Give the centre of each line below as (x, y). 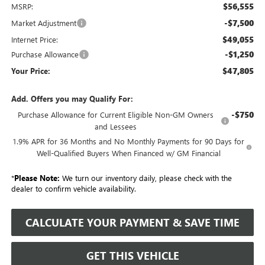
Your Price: (30, 70)
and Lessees (116, 126)
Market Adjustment (43, 22)
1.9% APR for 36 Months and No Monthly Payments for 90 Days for (129, 141)
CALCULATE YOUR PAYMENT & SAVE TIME (132, 222)
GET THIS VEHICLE (132, 255)
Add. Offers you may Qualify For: (72, 98)
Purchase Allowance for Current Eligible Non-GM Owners (116, 114)
